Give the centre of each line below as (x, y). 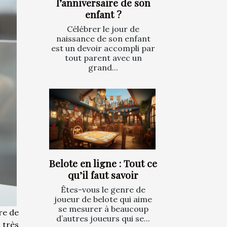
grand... (103, 68)
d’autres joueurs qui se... (103, 219)
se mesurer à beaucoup (103, 209)
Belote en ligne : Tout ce (103, 163)
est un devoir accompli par (103, 48)
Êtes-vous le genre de (103, 190)
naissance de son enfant (103, 39)
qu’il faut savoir (103, 175)
